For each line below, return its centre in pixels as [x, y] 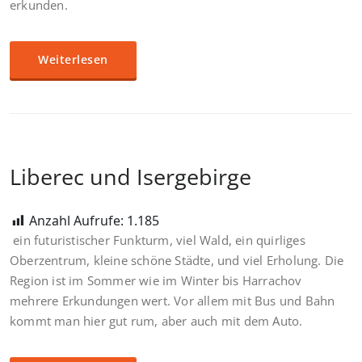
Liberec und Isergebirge [130, 177]
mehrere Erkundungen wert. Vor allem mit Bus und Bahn [173, 301]
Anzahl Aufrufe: [76, 221]
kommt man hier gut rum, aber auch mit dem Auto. [156, 321]
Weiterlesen [73, 59]
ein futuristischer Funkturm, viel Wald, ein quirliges [158, 240]
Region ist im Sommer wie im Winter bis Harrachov [156, 280]
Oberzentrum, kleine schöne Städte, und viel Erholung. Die [177, 260]
